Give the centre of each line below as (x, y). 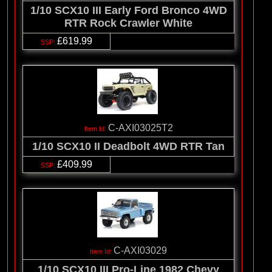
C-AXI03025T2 (140, 127)
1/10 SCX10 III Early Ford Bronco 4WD (128, 11)
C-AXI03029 (140, 251)
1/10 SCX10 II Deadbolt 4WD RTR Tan (128, 146)
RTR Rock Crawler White (128, 23)
